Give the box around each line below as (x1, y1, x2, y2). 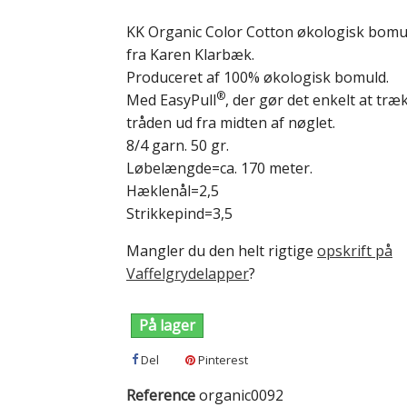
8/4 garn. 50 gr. (126, 134, 229, 155)
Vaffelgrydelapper (126, 263, 249, 283)
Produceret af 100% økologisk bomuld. (126, 66, 389, 87)
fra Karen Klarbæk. (126, 44, 254, 65)
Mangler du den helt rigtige (126, 240, 317, 261)
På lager (139, 314, 195, 335)
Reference (126, 384, 195, 405)
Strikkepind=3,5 (126, 203, 233, 223)
